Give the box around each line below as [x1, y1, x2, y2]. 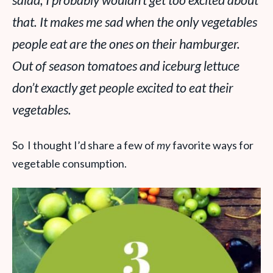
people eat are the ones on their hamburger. [12, 36, 240, 52]
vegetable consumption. [12, 157, 127, 170]
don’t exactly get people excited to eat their [12, 80, 233, 96]
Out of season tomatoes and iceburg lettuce [12, 58, 239, 74]
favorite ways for [171, 138, 253, 152]
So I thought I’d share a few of [12, 138, 157, 152]
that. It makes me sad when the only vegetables [12, 14, 257, 30]
